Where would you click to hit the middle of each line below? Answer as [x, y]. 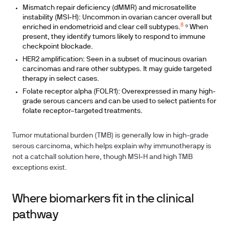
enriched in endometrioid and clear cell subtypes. [101, 27]
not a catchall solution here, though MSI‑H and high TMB [102, 157]
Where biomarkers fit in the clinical [103, 199]
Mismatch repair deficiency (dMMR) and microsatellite [109, 8]
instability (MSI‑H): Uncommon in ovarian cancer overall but [117, 18]
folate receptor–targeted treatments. [83, 111]
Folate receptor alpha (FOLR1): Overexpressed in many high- [119, 92]
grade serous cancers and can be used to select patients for [119, 101]
